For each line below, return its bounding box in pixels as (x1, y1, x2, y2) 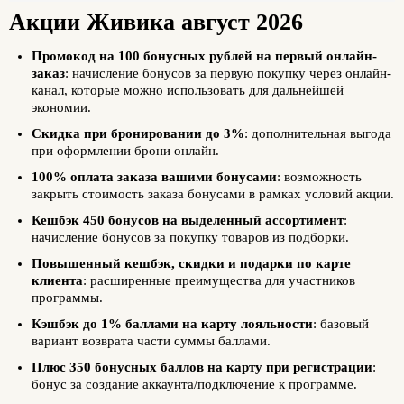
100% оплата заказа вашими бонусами (32, 169, 277, 184)
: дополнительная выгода (244, 125, 391, 141)
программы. (32, 289, 103, 305)
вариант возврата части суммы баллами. (32, 333, 271, 348)
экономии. (32, 99, 91, 115)
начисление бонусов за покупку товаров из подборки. (32, 229, 349, 244)
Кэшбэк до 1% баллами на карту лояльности (32, 316, 313, 331)
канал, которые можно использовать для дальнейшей (32, 82, 344, 97)
